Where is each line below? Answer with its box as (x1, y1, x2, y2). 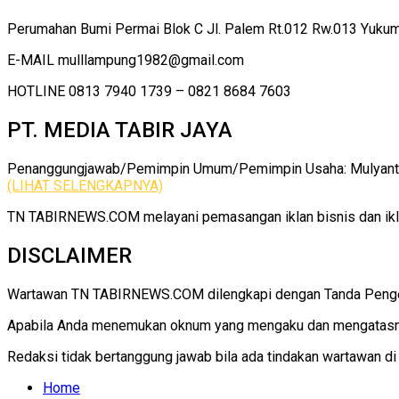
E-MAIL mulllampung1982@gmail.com (7, 52, 244, 69)
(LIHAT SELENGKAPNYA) (7, 177, 163, 195)
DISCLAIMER (7, 243, 132, 269)
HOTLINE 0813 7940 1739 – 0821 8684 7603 (7, 83, 291, 101)
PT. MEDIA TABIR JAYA (7, 118, 232, 143)
